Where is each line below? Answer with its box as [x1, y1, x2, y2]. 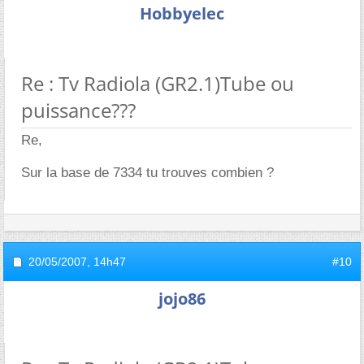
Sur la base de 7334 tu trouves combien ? [21, 164, 274, 180]
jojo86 [158, 287, 206, 310]
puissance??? [21, 96, 136, 123]
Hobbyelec [140, 2, 224, 24]
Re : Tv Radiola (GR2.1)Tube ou [21, 69, 294, 97]
